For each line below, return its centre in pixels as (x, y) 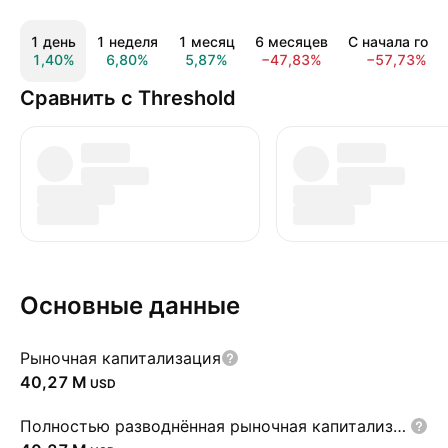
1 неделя (127, 41)
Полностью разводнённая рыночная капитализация (399, 426)
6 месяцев (291, 41)
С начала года (396, 41)
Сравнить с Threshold (128, 98)
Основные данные (130, 305)
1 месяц (206, 41)
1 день (53, 41)
